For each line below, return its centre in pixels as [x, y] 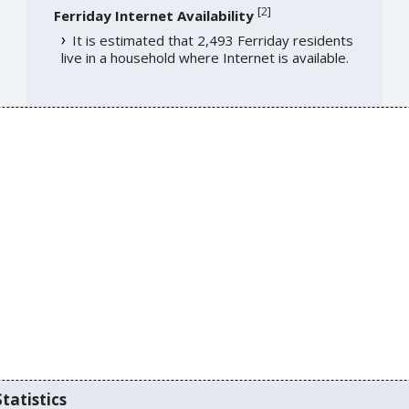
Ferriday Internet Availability [153, 16]
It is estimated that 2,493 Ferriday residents [212, 41]
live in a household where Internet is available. [204, 58]
